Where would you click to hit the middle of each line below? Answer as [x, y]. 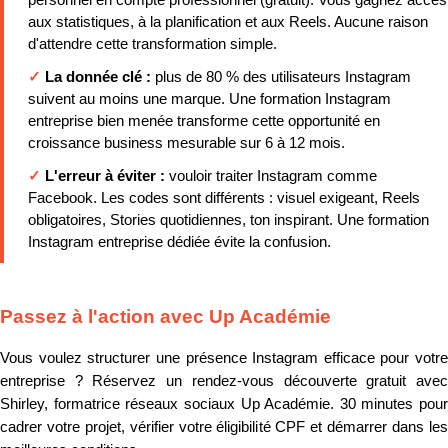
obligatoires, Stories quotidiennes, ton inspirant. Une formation [228, 219]
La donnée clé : [100, 77]
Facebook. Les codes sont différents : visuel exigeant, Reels [224, 197]
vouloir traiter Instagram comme [273, 175]
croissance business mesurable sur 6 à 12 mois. [186, 143]
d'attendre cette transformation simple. [152, 44]
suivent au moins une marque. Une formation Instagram [209, 99]
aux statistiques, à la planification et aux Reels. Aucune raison [228, 22]
